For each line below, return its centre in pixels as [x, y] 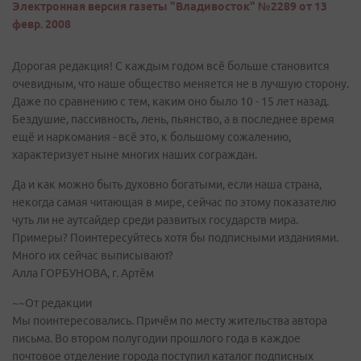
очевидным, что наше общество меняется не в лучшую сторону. [180, 84]
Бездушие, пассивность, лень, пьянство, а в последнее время [173, 119]
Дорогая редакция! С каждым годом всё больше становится [171, 66]
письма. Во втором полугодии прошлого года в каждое [156, 338]
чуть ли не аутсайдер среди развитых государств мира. [155, 220]
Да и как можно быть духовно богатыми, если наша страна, [167, 185]
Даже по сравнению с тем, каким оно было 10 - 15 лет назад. [170, 102]
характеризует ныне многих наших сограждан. [135, 155]
